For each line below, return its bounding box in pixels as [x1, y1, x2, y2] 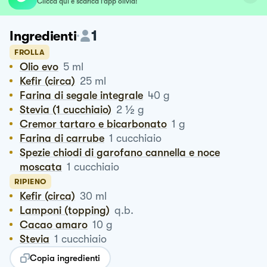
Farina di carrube [26, 132, 104, 144]
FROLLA [14, 47, 45, 57]
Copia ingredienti [30, 252, 100, 263]
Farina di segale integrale [26, 89, 143, 101]
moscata [20, 160, 62, 173]
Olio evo [28, 60, 58, 73]
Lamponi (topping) [25, 204, 110, 216]
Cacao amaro [28, 218, 88, 231]
